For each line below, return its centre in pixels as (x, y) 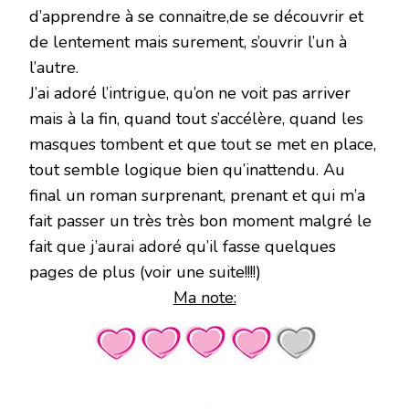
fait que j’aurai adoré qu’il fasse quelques (183, 247)
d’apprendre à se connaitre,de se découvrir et (196, 17)
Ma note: (204, 298)
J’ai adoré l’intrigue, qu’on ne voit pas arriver (190, 94)
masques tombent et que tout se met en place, (203, 145)
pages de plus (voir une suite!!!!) (145, 273)
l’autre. (54, 68)
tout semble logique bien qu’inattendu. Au (187, 170)
